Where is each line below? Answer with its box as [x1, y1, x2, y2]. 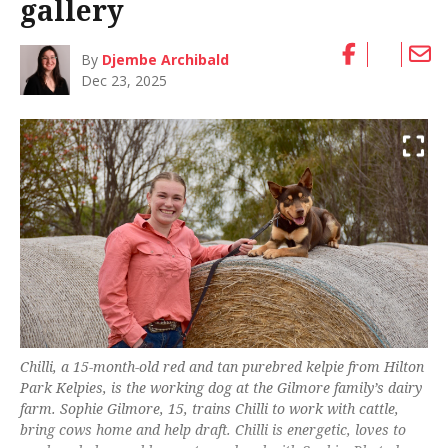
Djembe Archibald [102, 49, 230, 69]
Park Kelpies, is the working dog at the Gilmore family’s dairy [20, 377, 422, 397]
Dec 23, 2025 [81, 70, 168, 90]
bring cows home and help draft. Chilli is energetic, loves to [20, 419, 406, 439]
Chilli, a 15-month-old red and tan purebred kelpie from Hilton [20, 356, 424, 376]
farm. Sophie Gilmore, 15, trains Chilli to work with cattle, [20, 398, 399, 418]
